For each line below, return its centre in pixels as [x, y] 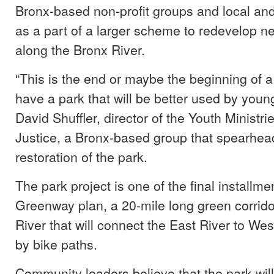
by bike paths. [56, 244]
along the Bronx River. [80, 49]
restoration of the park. [81, 156]
